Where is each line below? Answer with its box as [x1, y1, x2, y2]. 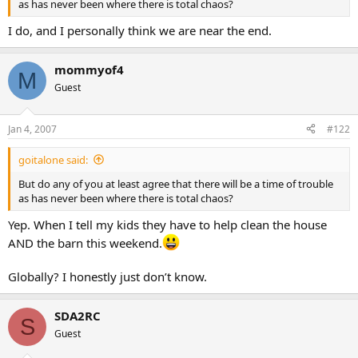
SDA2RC [54, 308, 101, 324]
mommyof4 [54, 62, 124, 78]
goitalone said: [18, 152, 88, 167]
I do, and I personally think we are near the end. [8, 22, 272, 38]
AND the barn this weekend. [8, 235, 162, 251]
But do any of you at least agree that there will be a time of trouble [18, 176, 333, 191]
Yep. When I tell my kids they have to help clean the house [8, 217, 327, 233]
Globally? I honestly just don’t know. [8, 268, 207, 284]
